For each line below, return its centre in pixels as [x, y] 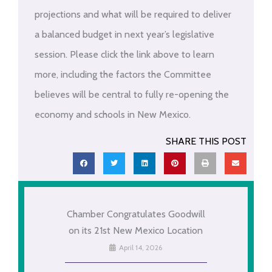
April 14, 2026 [140, 248]
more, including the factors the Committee [123, 74]
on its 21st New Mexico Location [136, 231]
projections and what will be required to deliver [133, 14]
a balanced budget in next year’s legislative [124, 34]
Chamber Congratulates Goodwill [136, 214]
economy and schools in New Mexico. [112, 114]
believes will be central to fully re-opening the [131, 94]
